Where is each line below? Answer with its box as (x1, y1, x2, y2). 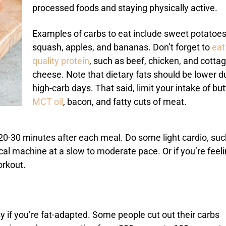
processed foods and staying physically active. (32, 3, 219, 14)
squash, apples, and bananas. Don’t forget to (32, 42, 212, 53)
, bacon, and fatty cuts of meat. (63, 97, 187, 107)
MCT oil (32, 97, 63, 107)
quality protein (32, 56, 89, 67)
